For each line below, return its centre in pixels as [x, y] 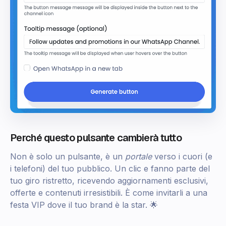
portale [138, 156]
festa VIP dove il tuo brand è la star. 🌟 [84, 205]
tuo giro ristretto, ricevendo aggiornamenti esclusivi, [109, 180]
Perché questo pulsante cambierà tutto [96, 137]
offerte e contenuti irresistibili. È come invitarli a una [109, 192]
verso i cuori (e [182, 156]
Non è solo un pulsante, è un [68, 156]
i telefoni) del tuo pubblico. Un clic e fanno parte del [110, 168]
